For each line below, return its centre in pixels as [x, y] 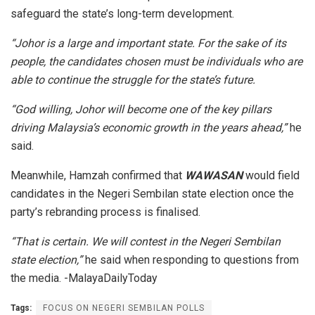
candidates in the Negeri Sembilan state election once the [152, 194]
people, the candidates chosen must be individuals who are [156, 62]
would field [271, 176]
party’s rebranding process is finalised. [105, 212]
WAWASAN [214, 176]
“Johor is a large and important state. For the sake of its [148, 44]
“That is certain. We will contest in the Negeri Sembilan [146, 242]
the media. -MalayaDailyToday [84, 278]
